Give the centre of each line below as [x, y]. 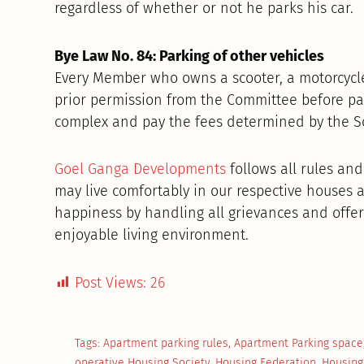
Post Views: [111, 282]
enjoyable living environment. [152, 235]
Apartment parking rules [166, 343]
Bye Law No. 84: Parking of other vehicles [190, 56]
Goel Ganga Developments [141, 169]
